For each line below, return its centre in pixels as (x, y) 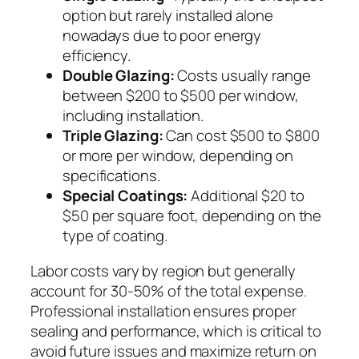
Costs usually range (242, 76)
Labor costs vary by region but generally (163, 270)
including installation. (133, 116)
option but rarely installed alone (168, 16)
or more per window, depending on (178, 156)
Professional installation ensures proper (163, 311)
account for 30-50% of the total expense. (169, 290)
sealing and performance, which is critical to (176, 331)
